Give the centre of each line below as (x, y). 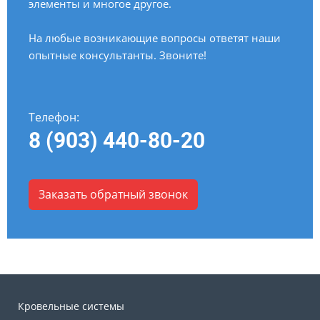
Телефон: (54, 117)
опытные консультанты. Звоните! (117, 55)
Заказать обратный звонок (113, 195)
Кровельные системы (71, 306)
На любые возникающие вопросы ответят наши (155, 38)
